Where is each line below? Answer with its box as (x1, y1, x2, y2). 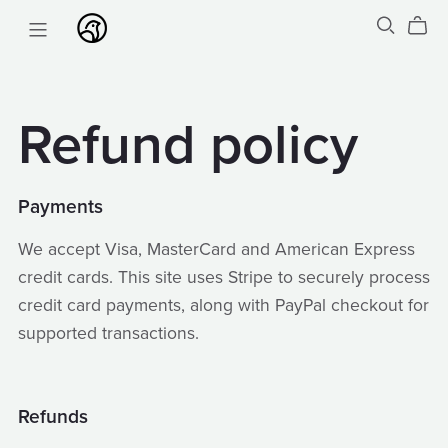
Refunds (17, 405, 88, 429)
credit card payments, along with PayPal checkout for (17, 295, 429, 317)
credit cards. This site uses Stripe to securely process (17, 267, 430, 289)
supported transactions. (17, 323, 199, 345)
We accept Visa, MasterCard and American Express (17, 239, 415, 261)
